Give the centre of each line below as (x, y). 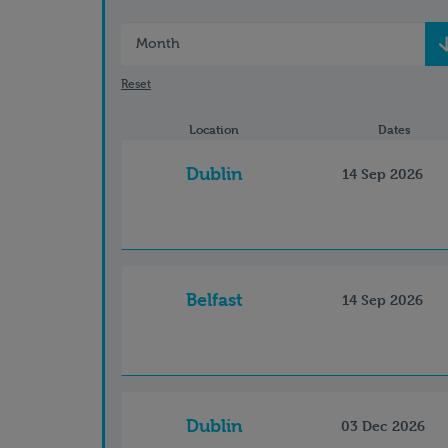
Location (213, 129)
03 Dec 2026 (382, 425)
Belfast (215, 299)
